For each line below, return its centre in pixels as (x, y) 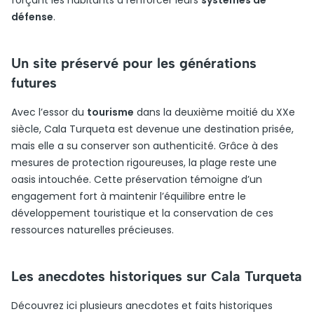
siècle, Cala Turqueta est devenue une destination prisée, (152, 129)
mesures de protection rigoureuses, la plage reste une (144, 163)
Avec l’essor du (49, 112)
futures (34, 83)
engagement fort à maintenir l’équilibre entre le (129, 196)
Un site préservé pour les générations (134, 63)
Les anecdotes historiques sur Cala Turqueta (157, 276)
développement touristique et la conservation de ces (142, 213)
